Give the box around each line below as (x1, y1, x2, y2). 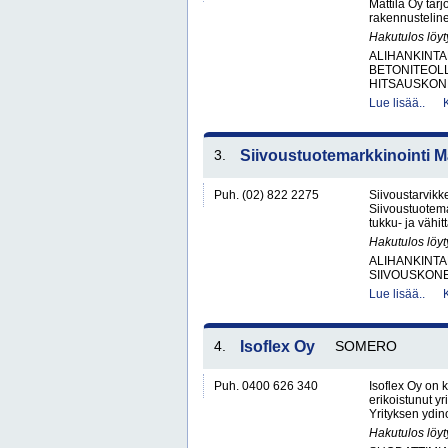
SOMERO (335, 338, 397, 354)
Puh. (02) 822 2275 (214, 188, 319, 202)
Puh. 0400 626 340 (214, 379, 318, 393)
